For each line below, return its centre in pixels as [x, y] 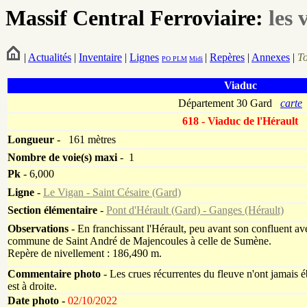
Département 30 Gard [229, 103]
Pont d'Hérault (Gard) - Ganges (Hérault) [195, 210]
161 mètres [89, 140]
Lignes [144, 58]
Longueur [31, 140]
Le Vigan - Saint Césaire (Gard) [112, 193]
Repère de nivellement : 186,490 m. [85, 254]
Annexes [271, 58]
